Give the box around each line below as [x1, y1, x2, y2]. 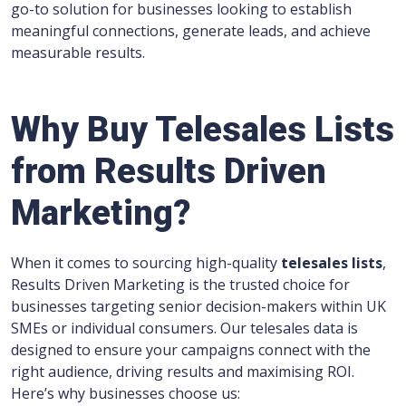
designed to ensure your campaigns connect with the [11, 340, 371, 361]
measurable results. [11, 43, 145, 63]
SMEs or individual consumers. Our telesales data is [11, 318, 358, 339]
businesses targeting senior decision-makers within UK [11, 296, 386, 317]
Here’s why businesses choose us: [11, 383, 240, 404]
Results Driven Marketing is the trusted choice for [11, 275, 350, 295]
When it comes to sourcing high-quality [11, 253, 281, 274]
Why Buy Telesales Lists [11, 110, 394, 150]
